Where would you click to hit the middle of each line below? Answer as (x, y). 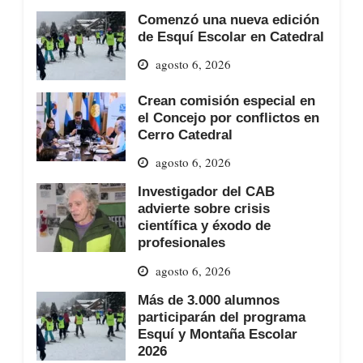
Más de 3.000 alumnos (208, 300)
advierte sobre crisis (203, 209)
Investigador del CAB (206, 192)
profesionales (181, 243)
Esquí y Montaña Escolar (217, 334)
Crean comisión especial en (226, 100)
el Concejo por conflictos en (228, 117)
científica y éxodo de (204, 226)
